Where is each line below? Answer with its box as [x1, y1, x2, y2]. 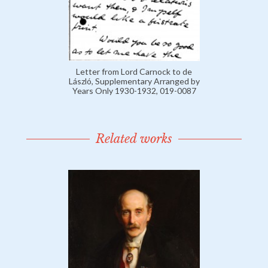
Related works [96, 131, 172, 146]
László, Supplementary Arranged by [68, 75, 200, 86]
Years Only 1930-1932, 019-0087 [72, 85, 196, 96]
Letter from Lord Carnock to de [76, 66, 192, 77]
